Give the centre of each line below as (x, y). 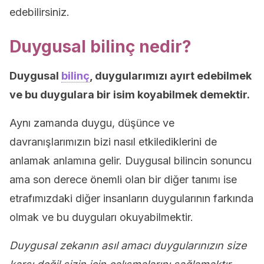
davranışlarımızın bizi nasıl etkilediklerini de (113, 142)
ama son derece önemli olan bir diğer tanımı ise (123, 179)
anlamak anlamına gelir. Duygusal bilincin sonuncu (131, 161)
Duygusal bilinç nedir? (100, 47)
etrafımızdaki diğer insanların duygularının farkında (131, 198)
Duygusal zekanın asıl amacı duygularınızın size (128, 245)
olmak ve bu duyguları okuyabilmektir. (101, 217)
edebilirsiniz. (39, 12)
